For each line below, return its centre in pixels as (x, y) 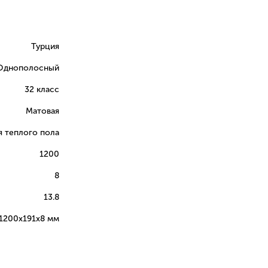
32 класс (42, 90)
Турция (45, 47)
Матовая (43, 111)
